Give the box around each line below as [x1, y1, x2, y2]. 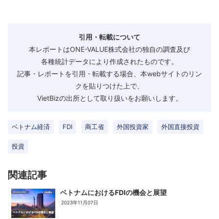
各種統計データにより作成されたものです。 [41, 57, 178, 66]
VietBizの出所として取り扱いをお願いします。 [37, 93, 182, 102]
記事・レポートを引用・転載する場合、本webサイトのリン [17, 69, 202, 78]
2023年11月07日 [61, 199, 98, 205]
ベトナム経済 [12, 122, 50, 131]
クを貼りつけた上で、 [75, 81, 144, 90]
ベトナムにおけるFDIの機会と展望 [60, 188, 167, 197]
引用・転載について [79, 32, 140, 41]
